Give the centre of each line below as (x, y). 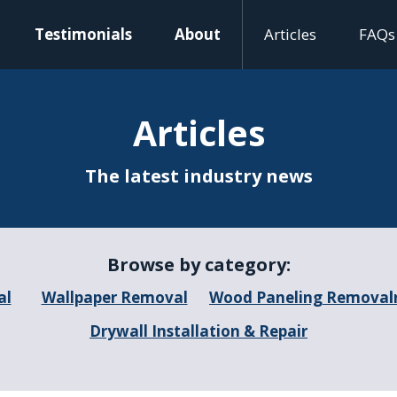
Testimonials (83, 34)
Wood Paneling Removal (301, 297)
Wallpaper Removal (114, 297)
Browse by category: (198, 265)
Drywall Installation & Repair (198, 331)
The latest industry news (198, 176)
